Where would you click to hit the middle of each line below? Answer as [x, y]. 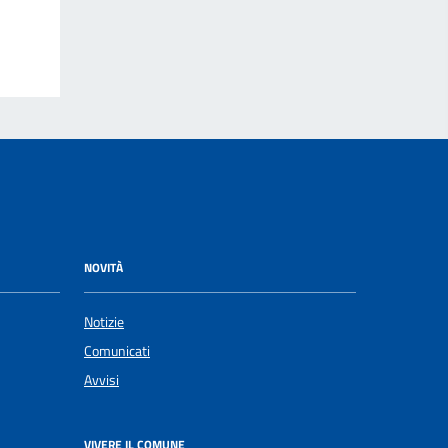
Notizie [104, 321]
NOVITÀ [103, 268]
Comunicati [117, 350]
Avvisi [101, 379]
